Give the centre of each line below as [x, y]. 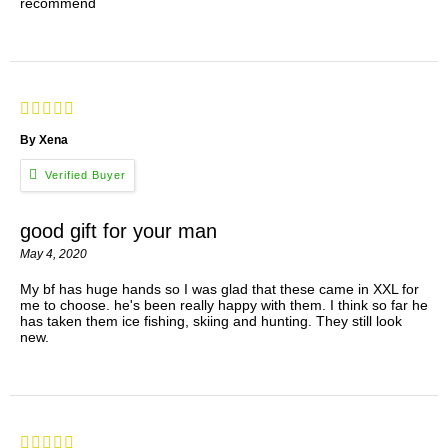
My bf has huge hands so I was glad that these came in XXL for [219, 289]
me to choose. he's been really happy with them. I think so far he [224, 305]
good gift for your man [118, 231]
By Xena [44, 139]
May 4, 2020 [53, 254]
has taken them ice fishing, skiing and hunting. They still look [211, 321]
